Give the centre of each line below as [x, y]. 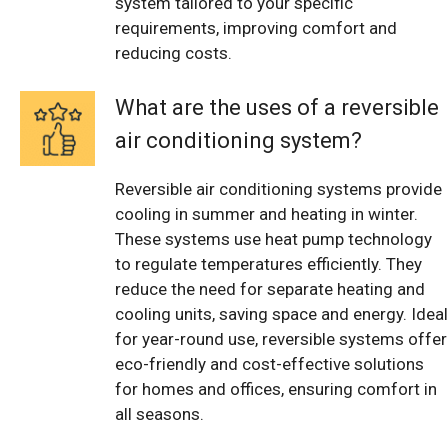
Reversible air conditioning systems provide [278, 189]
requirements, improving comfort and [256, 27]
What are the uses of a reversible [277, 108]
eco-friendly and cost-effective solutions [269, 364]
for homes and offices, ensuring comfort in [276, 389]
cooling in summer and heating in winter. [266, 214]
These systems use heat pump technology [273, 239]
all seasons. [159, 414]
